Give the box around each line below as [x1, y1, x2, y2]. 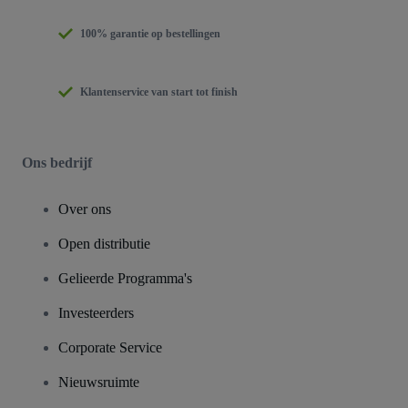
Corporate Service [58, 339, 162, 355]
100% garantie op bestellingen [80, 26, 220, 40]
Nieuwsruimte [58, 373, 139, 390]
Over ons [58, 200, 111, 217]
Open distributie [58, 235, 150, 251]
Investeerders [58, 304, 134, 321]
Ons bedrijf [22, 154, 92, 170]
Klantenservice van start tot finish [80, 85, 238, 98]
